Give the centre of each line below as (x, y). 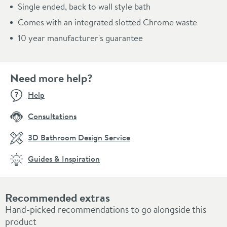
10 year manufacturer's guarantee (80, 37)
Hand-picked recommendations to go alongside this (106, 209)
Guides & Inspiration (64, 158)
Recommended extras (58, 197)
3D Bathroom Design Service (79, 137)
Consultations (52, 116)
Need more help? (51, 78)
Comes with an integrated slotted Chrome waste (107, 22)
